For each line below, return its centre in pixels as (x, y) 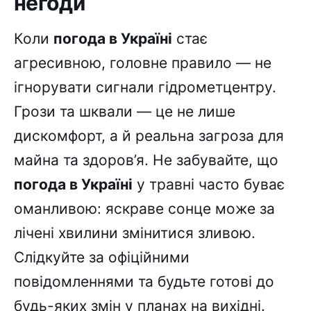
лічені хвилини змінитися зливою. (135, 233)
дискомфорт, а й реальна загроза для (149, 136)
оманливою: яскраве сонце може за (144, 209)
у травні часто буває (209, 185)
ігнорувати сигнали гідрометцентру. (145, 87)
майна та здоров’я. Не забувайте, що (146, 160)
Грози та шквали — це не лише (125, 112)
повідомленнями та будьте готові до (144, 282)
